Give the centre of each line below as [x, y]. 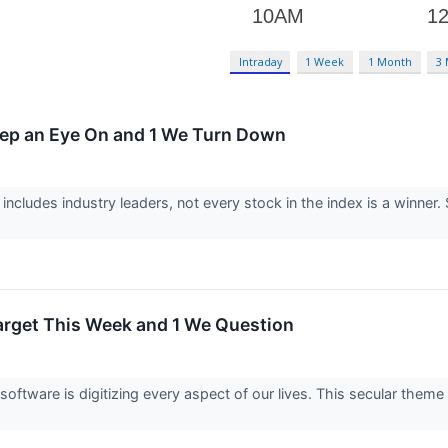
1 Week [325, 61]
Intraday [260, 61]
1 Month [390, 61]
